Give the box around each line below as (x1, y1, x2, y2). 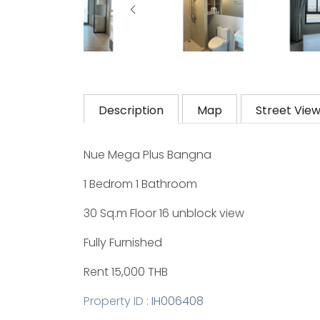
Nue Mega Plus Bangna (84, 146, 211, 164)
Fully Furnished (84, 234, 162, 251)
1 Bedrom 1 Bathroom (84, 176, 197, 193)
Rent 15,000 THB (84, 264, 168, 281)
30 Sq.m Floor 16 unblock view (84, 205, 244, 222)
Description (99, 102, 164, 119)
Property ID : (84, 293, 151, 310)
